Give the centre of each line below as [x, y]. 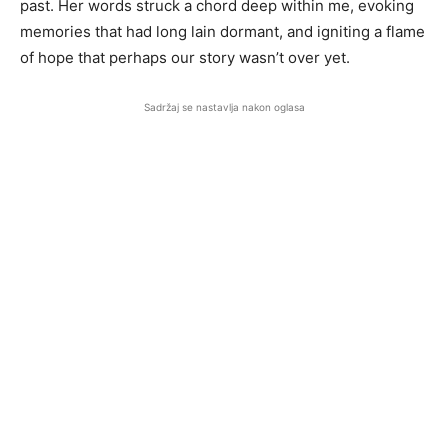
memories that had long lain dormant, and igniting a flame [222, 32]
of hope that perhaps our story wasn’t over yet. [185, 58]
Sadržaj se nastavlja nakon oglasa [224, 107]
